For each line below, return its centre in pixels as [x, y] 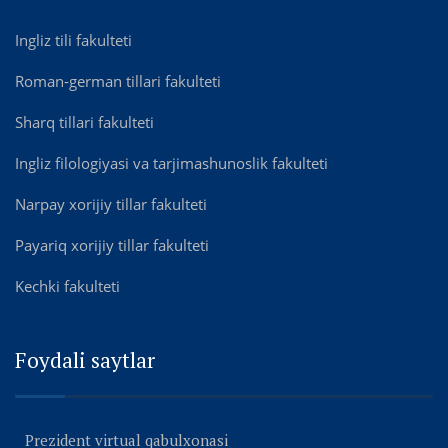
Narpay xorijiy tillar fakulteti [111, 204]
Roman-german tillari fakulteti [118, 81]
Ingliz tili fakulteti [73, 40]
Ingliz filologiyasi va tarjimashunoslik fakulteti [171, 163]
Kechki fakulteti [67, 286]
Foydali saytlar [85, 360]
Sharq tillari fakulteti [84, 122]
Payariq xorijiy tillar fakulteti [112, 245]
